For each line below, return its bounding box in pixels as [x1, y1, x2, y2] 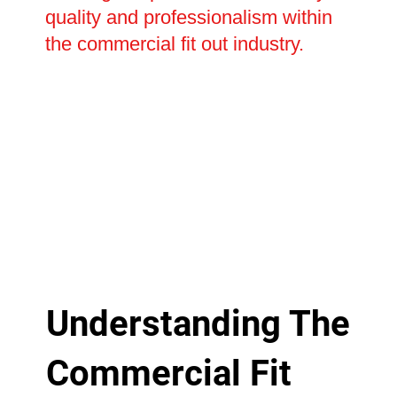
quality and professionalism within [45, 6, 333, 29]
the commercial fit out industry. [45, 33, 305, 56]
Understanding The [45, 303, 350, 346]
